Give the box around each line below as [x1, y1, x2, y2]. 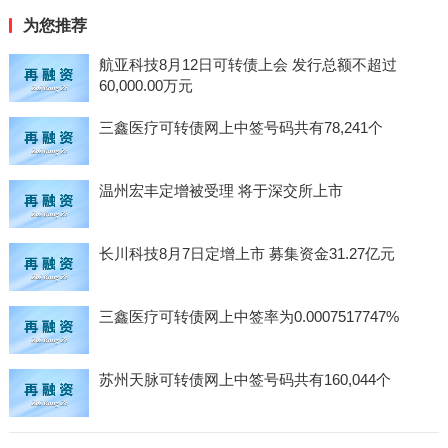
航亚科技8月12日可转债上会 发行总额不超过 [98, 56, 397, 73]
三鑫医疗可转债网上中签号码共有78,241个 [98, 119, 383, 136]
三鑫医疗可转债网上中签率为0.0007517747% [98, 308, 399, 325]
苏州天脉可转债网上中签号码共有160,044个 [98, 371, 391, 388]
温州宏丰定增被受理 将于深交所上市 [98, 182, 343, 199]
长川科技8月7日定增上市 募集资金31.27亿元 [98, 245, 395, 262]
